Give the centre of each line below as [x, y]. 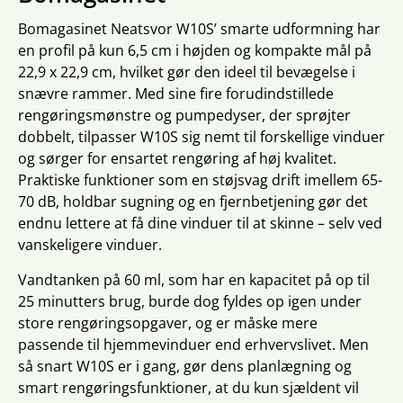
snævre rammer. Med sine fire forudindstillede [176, 94]
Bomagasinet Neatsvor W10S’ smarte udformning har [199, 29]
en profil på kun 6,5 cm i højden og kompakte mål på [195, 50]
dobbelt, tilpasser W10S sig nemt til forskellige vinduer [201, 137]
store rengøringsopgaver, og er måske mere [168, 323]
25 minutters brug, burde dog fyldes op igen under [190, 301]
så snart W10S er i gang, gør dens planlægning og [185, 366]
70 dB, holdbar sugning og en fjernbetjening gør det [193, 201]
